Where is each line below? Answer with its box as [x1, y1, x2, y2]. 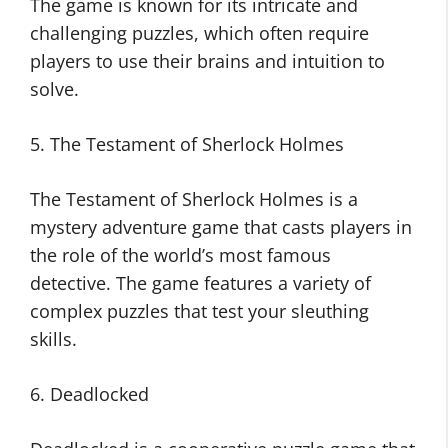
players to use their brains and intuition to [30, 49, 385, 74]
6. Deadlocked [30, 382, 149, 407]
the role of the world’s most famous [30, 243, 331, 268]
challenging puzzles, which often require [30, 21, 369, 46]
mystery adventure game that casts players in [30, 215, 412, 240]
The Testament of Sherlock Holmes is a [30, 187, 358, 212]
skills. [30, 327, 77, 352]
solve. [30, 77, 79, 102]
